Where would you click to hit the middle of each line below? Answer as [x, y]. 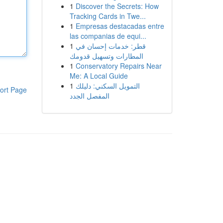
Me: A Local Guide [99, 76]
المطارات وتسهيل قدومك [106, 56]
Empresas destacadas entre [120, 26]
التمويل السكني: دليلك [108, 86]
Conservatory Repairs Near [118, 66]
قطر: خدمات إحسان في [111, 46]
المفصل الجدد [89, 96]
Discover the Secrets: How [117, 6]
